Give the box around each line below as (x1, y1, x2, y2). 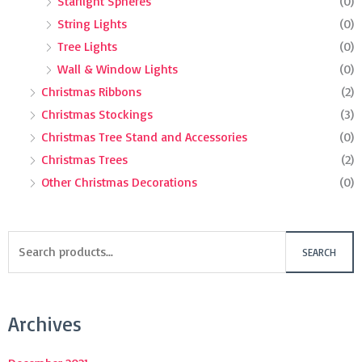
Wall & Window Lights (57, 61, 178, 78)
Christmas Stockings (41, 106, 153, 123)
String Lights (57, 15, 127, 32)
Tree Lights (57, 38, 117, 55)
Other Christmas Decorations (41, 174, 197, 191)
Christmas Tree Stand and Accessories (41, 128, 247, 145)
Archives (8, 310, 82, 336)
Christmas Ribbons (41, 83, 141, 100)
